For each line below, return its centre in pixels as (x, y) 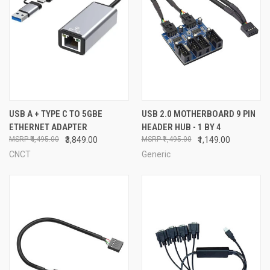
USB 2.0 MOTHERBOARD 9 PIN (198, 114)
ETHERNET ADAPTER (48, 127)
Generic (156, 154)
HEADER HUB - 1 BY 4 (181, 127)
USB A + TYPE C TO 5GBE (56, 114)
